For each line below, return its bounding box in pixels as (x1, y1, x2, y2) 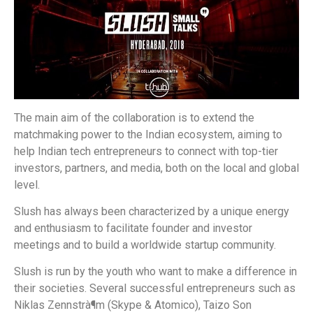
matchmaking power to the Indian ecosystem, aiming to (14, 127, 282, 141)
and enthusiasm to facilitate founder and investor (14, 221, 252, 235)
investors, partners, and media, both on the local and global (14, 161, 299, 175)
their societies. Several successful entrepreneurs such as (14, 282, 296, 296)
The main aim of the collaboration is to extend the (14, 110, 254, 124)
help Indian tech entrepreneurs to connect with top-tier (14, 144, 278, 158)
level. (14, 177, 40, 191)
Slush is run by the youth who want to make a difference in (14, 265, 297, 279)
